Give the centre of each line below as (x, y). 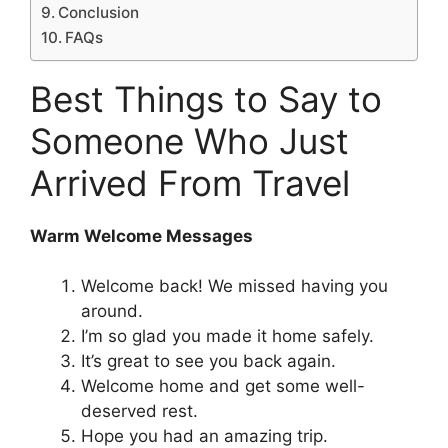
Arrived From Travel (190, 182)
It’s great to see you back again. (208, 361)
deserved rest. (139, 411)
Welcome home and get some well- (223, 386)
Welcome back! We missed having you (234, 286)
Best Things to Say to (206, 98)
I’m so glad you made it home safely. (227, 336)
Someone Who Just (189, 140)
